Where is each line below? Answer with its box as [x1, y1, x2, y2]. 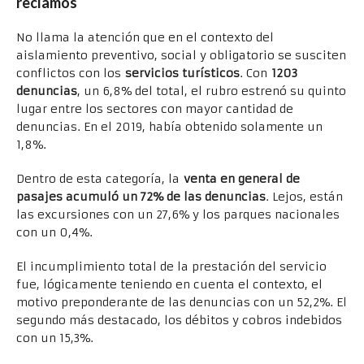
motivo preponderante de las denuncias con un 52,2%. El [16, 295, 347, 310]
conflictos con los [16, 66, 125, 81]
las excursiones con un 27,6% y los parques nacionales [16, 207, 340, 223]
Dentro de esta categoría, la [16, 171, 184, 187]
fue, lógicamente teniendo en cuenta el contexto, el [16, 277, 323, 292]
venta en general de [184, 171, 300, 187]
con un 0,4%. [16, 225, 93, 240]
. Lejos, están [266, 189, 343, 205]
